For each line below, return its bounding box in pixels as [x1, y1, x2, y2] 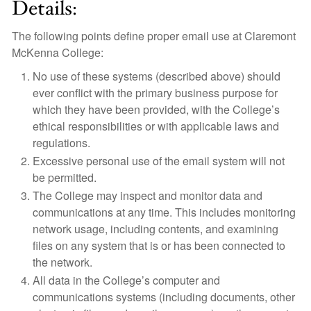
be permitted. [33, 169, 96, 185]
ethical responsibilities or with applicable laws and [33, 118, 279, 134]
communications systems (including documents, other [33, 289, 295, 305]
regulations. [33, 135, 90, 151]
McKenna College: [12, 44, 103, 60]
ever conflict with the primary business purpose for [33, 85, 278, 101]
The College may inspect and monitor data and [33, 187, 262, 203]
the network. [33, 254, 92, 270]
